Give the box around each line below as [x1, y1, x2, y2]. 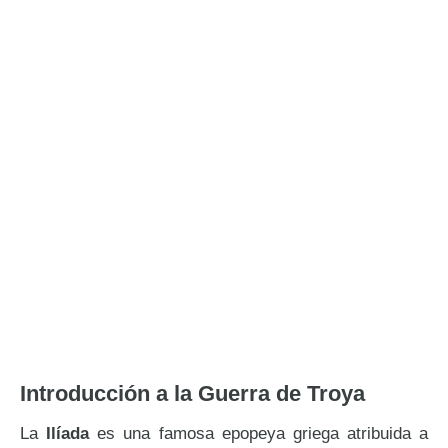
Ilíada [46, 423, 90, 443]
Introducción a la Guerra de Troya [20, 381, 365, 406]
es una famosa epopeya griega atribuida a [89, 423, 428, 443]
